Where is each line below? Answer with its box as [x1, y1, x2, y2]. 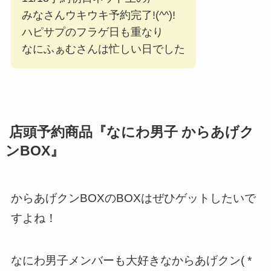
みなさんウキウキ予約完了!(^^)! [21, 9, 175, 22]
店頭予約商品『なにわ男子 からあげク [5, 125, 254, 140]
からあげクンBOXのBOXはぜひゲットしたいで [10, 191, 256, 204]
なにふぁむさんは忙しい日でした [21, 43, 185, 56]
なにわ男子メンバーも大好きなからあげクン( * [10, 254, 252, 267]
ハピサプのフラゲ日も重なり [21, 26, 163, 39]
